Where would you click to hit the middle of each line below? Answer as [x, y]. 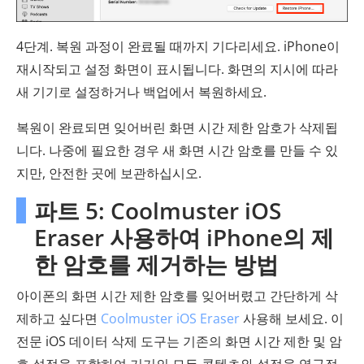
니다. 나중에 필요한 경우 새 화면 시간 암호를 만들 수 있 [177, 150]
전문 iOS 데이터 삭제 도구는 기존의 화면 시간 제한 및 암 [179, 341]
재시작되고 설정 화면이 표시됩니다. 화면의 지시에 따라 [177, 69]
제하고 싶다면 [58, 318]
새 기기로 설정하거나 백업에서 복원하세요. [141, 91]
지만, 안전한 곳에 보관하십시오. [109, 173]
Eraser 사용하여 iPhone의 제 [184, 237]
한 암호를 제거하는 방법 [156, 264]
